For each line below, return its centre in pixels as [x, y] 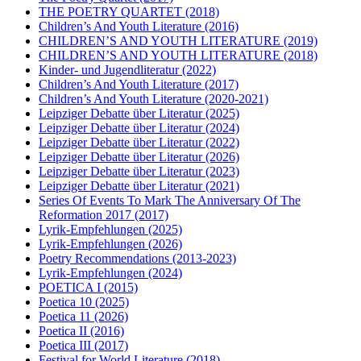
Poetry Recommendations [104, 258]
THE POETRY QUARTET [110, 11]
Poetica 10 [65, 301]
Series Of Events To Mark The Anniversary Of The [170, 200]
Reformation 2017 [85, 214]
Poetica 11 [65, 316]
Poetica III [65, 345]
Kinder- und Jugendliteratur [109, 69]
